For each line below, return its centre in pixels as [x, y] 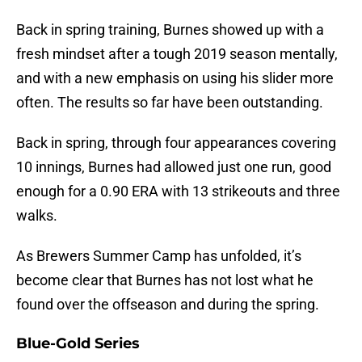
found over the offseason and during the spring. [168, 305]
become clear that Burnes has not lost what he [165, 280]
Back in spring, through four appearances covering [176, 143]
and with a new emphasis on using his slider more [175, 78]
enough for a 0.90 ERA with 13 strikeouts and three [178, 192]
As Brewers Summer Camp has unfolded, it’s [159, 256]
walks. [37, 216]
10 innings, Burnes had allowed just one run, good [174, 167]
